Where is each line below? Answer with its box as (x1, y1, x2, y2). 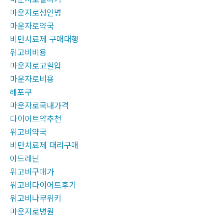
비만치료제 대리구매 (10, 139, 79, 151)
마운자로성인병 (10, 6, 61, 19)
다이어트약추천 (10, 112, 61, 125)
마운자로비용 (10, 73, 54, 85)
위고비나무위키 (10, 192, 61, 204)
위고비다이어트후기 (10, 179, 76, 191)
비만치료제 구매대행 (10, 33, 79, 45)
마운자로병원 (10, 205, 54, 218)
